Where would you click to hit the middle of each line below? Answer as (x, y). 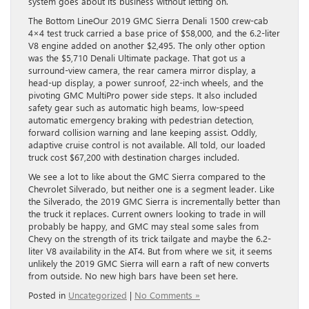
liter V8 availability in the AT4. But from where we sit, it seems (150, 251)
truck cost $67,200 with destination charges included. (134, 157)
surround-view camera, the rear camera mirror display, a (142, 70)
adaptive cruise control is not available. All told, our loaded (147, 145)
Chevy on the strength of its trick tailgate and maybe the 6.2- (150, 239)
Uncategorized (98, 295)
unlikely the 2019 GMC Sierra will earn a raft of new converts (149, 263)
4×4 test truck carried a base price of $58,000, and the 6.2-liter (154, 33)
